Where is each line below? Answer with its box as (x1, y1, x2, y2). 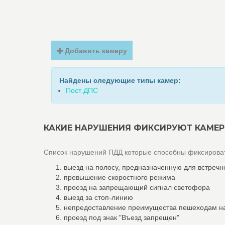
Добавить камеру (63, 47, 128, 55)
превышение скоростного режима (64, 173, 175, 181)
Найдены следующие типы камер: (59, 76, 181, 84)
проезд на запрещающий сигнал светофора (64, 183, 210, 191)
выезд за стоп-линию (64, 193, 133, 201)
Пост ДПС (66, 86, 98, 94)
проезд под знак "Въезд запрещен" (64, 213, 179, 221)
